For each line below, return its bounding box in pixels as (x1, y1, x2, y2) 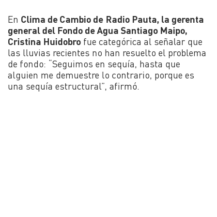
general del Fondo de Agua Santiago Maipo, (8, 24, 187, 36)
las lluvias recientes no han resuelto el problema (8, 46, 206, 58)
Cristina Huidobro (8, 35, 81, 47)
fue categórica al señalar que (81, 35, 202, 47)
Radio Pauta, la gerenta (106, 13, 204, 25)
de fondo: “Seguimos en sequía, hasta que (8, 58, 180, 69)
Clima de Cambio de (21, 13, 103, 25)
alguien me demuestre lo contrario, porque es (8, 69, 194, 80)
